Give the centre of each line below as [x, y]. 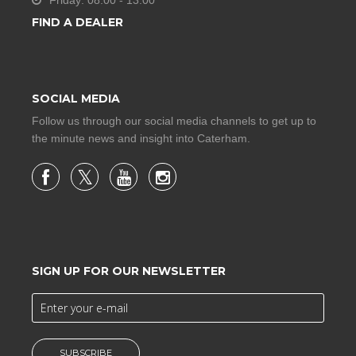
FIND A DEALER [77, 23]
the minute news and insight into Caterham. [141, 139]
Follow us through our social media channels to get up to [174, 121]
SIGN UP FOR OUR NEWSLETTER [129, 271]
